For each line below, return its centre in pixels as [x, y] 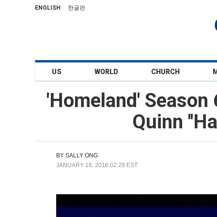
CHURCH [166, 72]
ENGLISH [48, 8]
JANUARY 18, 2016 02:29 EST [97, 165]
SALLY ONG [82, 155]
